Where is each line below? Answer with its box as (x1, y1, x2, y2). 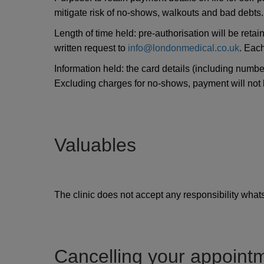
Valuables (54, 134, 136, 156)
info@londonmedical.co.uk (128, 43, 239, 53)
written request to (54, 43, 128, 53)
